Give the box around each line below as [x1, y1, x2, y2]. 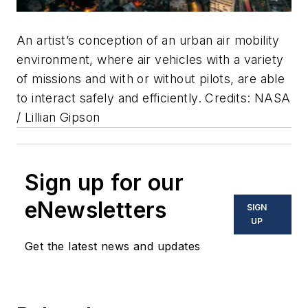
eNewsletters [25, 196, 167, 223]
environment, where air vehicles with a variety [16, 52, 284, 67]
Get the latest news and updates [25, 239, 201, 253]
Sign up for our [25, 168, 184, 196]
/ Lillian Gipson [16, 109, 100, 124]
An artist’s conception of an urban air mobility [16, 32, 280, 47]
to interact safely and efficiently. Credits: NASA [16, 90, 291, 105]
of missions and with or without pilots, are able [16, 71, 285, 86]
